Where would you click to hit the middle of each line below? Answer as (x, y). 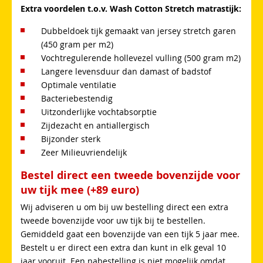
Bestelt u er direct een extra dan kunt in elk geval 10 (123, 247)
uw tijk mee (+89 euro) (80, 190)
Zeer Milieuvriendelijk (84, 152)
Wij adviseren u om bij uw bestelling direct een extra (124, 207)
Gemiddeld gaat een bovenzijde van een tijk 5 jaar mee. (130, 234)
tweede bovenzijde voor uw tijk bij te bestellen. (113, 220)
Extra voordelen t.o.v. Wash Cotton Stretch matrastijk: (131, 8)
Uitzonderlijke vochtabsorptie (99, 112)
